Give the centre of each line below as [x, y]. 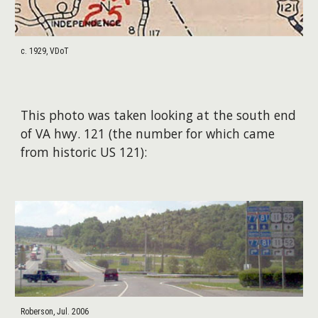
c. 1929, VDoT [45, 51]
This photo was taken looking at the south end [159, 115]
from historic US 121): [84, 152]
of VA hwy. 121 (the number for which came [148, 133]
